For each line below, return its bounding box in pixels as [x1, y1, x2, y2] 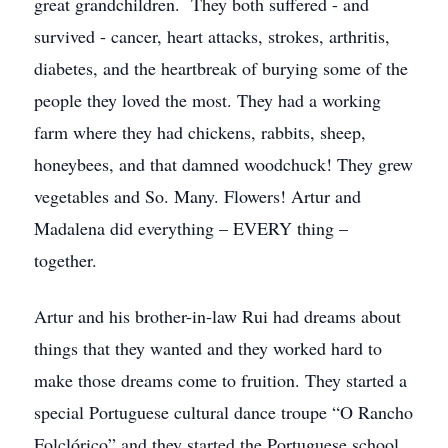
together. [34, 248, 97, 272]
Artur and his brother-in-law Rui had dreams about [34, 304, 401, 328]
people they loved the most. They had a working [34, 88, 381, 112]
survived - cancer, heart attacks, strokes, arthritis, [34, 24, 390, 48]
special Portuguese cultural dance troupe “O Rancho [34, 400, 413, 424]
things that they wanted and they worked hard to [34, 336, 382, 360]
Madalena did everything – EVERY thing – [34, 216, 348, 240]
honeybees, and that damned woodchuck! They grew [34, 152, 413, 176]
